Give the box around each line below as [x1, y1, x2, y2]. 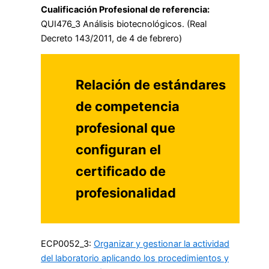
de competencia [76, 98, 180, 114]
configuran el [76, 141, 162, 157]
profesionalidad [76, 184, 177, 201]
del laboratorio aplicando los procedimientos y [41, 252, 229, 264]
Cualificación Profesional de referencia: [41, 4, 210, 15]
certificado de [76, 163, 166, 179]
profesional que [76, 119, 176, 136]
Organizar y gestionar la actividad [94, 238, 229, 249]
